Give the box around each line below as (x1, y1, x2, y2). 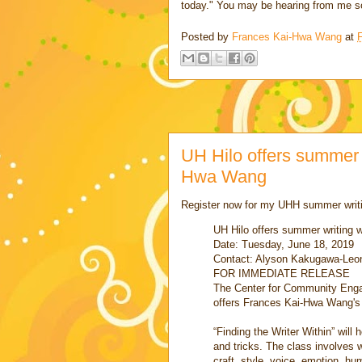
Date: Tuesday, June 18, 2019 (213, 238, 354, 251)
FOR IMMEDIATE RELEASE (213, 267, 350, 280)
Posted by (181, 30, 232, 43)
